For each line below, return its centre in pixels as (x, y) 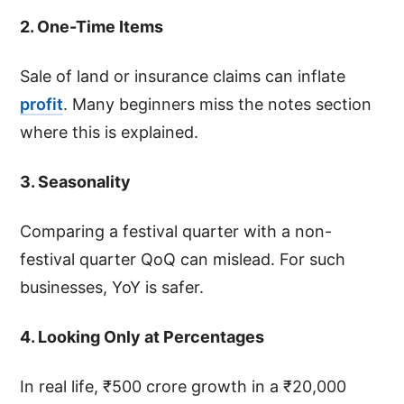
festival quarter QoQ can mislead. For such (183, 259)
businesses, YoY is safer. (112, 287)
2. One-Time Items (92, 26)
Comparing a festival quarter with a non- (176, 231)
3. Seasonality (76, 181)
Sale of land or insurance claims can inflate (183, 76)
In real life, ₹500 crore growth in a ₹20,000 (184, 386)
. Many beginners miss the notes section (218, 104)
